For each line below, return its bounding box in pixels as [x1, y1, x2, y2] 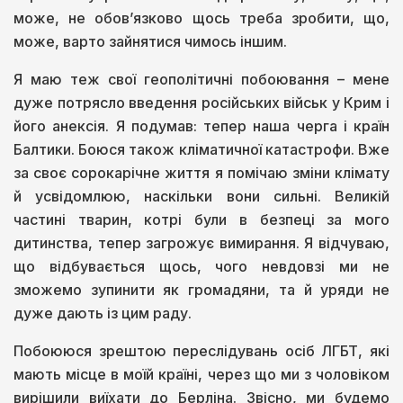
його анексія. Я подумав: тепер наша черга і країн [13, 117, 390, 136]
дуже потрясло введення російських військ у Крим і [13, 94, 390, 112]
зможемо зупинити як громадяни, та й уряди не [13, 281, 390, 300]
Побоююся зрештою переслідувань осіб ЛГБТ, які [13, 342, 390, 361]
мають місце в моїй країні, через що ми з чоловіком [13, 365, 390, 384]
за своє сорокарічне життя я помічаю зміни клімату [13, 164, 390, 183]
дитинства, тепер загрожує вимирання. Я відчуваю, [13, 234, 390, 253]
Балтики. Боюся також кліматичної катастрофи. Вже [13, 140, 390, 159]
